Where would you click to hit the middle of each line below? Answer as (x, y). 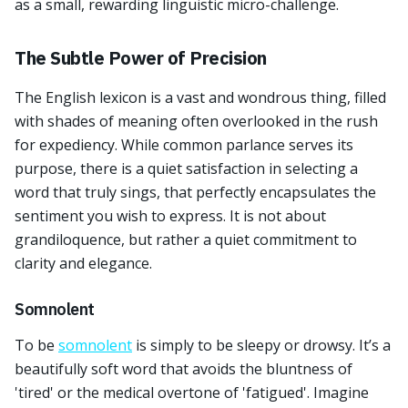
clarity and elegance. (83, 263)
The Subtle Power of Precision (141, 58)
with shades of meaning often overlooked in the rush (196, 121)
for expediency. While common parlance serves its (184, 145)
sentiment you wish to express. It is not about (170, 216)
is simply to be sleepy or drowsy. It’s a (261, 345)
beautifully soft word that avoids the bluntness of (184, 369)
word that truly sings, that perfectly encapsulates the (195, 192)
